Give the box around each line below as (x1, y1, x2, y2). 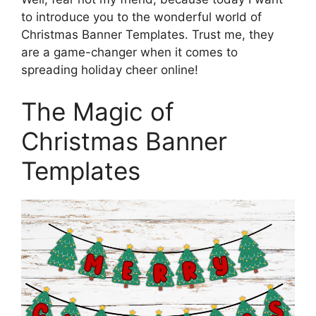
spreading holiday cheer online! (21, 62, 198, 77)
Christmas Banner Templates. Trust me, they (21, 27, 274, 42)
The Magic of (21, 97, 174, 126)
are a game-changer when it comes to (21, 44, 238, 59)
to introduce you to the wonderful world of (21, 9, 262, 24)
